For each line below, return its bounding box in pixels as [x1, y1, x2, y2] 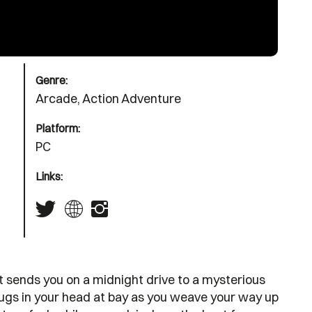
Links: [36, 169, 63, 183]
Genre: [36, 72, 68, 87]
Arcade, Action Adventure [36, 90, 181, 107]
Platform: [36, 120, 80, 135]
